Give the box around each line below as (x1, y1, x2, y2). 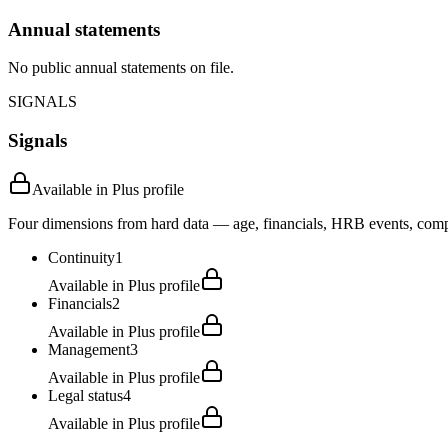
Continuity (48, 248, 115, 266)
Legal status (48, 386, 123, 404)
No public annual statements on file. (8, 59, 234, 77)
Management (48, 340, 130, 358)
